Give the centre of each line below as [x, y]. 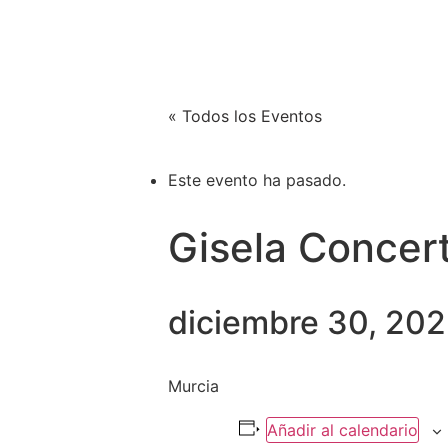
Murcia [193, 386]
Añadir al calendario [342, 430]
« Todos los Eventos [245, 116]
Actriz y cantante [133, 74]
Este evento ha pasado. [257, 180]
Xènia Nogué [130, 31]
